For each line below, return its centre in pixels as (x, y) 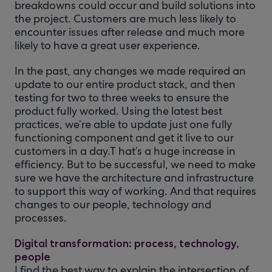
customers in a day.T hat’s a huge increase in (125, 151)
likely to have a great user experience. (107, 45)
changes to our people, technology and (113, 204)
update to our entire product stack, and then (125, 84)
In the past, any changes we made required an (130, 71)
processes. (41, 218)
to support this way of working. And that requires (135, 191)
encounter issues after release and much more (130, 32)
